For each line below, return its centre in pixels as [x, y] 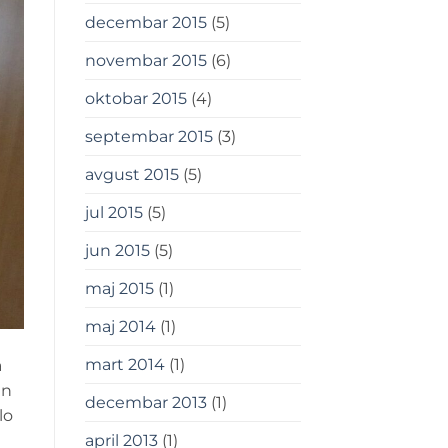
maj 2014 [120, 327]
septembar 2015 [148, 137]
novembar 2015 [145, 61]
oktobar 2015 [135, 99]
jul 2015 [113, 213]
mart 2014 [124, 365]
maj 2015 [119, 289]
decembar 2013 [145, 403]
